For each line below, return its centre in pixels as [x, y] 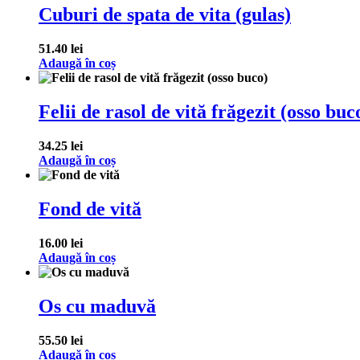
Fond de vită [90, 209]
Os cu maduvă [97, 306]
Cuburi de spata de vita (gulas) [165, 15]
